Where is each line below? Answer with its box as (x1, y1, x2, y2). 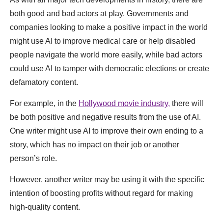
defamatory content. (10, 78, 78, 86)
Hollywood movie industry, (79, 99, 170, 108)
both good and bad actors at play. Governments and (10, 9, 189, 18)
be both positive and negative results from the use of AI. (10, 112, 201, 121)
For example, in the (10, 99, 79, 108)
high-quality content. (10, 202, 82, 211)
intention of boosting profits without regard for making (10, 189, 193, 197)
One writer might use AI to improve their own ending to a (10, 126, 203, 135)
